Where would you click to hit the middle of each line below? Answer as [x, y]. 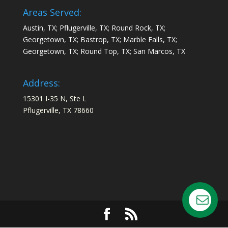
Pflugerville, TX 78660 [58, 110]
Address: [41, 83]
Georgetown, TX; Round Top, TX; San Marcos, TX [104, 51]
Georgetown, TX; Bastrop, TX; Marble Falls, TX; [100, 40]
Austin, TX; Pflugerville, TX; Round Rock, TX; [94, 28]
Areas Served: [52, 12]
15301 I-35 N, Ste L [54, 98]
